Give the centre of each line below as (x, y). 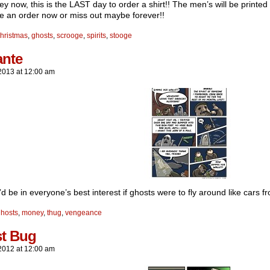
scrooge (70, 36)
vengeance (83, 213)
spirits (96, 36)
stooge (121, 36)
